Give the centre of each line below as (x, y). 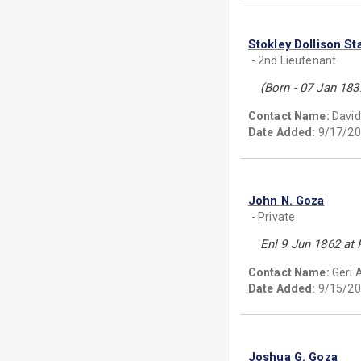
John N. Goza (286, 201)
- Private (273, 217)
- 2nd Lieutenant (294, 60)
